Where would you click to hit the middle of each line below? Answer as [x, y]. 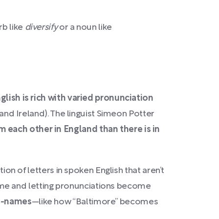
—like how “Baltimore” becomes [95, 202]
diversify [42, 28]
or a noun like [85, 28]
